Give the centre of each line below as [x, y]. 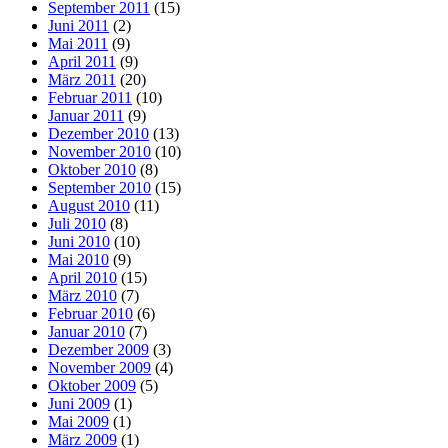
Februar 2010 [90, 313]
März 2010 [82, 295]
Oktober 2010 [92, 169]
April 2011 [82, 61]
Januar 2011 [86, 115]
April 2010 [82, 277]
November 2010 [99, 151]
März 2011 [82, 79]
